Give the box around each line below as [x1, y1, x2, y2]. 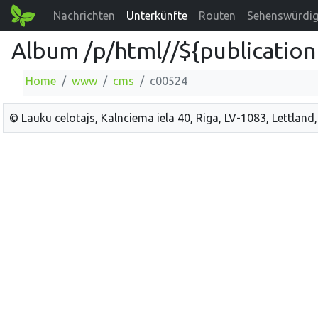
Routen [199, 9, 236, 22]
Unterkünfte [126, 9, 188, 22]
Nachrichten [53, 9, 116, 22]
